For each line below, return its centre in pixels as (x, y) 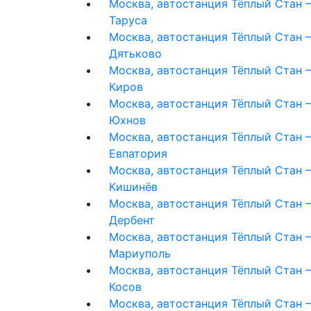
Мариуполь (140, 253)
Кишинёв (133, 186)
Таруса (128, 20)
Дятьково (135, 53)
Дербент (132, 220)
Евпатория (138, 153)
